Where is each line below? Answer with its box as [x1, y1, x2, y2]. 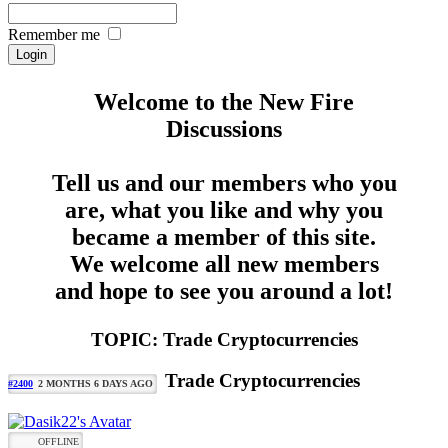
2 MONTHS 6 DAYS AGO [38, 378, 153, 390]
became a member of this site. [72, 224, 376, 251]
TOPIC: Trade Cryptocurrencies [90, 329, 358, 351]
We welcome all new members [69, 251, 379, 278]
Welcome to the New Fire [94, 89, 354, 116]
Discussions [166, 116, 282, 143]
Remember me [8, 26, 100, 44]
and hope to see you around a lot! [55, 278, 393, 305]
